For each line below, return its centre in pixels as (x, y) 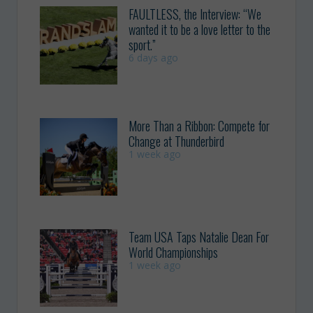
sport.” (143, 45)
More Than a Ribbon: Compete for (199, 125)
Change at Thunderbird (177, 141)
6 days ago (154, 58)
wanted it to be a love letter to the (200, 30)
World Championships (175, 252)
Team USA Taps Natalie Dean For (199, 236)
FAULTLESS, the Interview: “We (195, 14)
